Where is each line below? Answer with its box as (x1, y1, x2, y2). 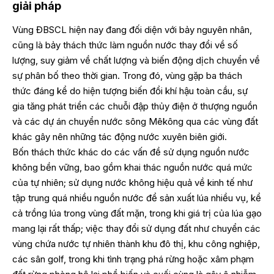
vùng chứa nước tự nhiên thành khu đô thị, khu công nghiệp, (12, 237, 260, 250)
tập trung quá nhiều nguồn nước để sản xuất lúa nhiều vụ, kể (12, 191, 261, 204)
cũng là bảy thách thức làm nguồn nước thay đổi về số (12, 39, 238, 51)
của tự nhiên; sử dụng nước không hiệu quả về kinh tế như (12, 176, 253, 188)
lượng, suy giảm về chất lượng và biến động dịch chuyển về (12, 54, 260, 66)
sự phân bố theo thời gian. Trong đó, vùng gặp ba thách (12, 69, 242, 81)
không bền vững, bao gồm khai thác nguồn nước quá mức (12, 161, 253, 173)
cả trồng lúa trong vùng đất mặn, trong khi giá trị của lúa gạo (12, 207, 262, 219)
